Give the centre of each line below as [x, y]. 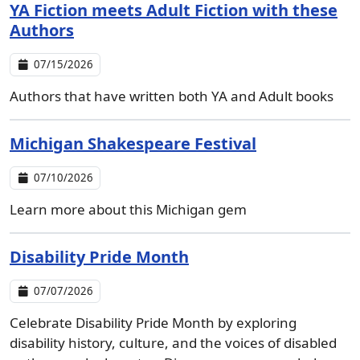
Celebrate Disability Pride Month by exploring [153, 323]
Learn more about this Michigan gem [128, 209]
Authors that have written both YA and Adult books [172, 96]
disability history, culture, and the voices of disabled [173, 343]
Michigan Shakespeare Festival [133, 143]
